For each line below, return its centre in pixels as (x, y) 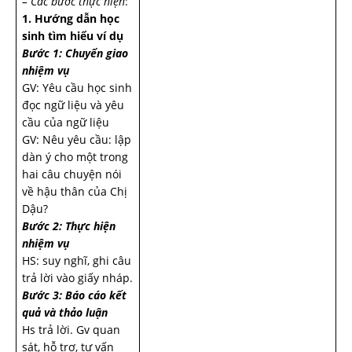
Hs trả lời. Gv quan (71, 330)
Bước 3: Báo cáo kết (74, 295)
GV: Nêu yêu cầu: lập (77, 139)
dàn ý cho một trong (75, 157)
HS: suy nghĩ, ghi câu (77, 260)
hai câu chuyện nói (72, 174)
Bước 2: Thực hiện (69, 226)
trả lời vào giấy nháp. (77, 278)
